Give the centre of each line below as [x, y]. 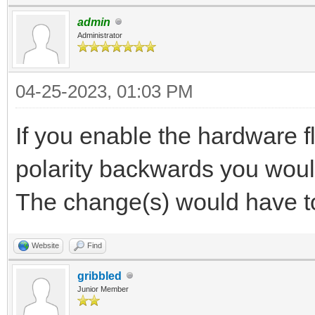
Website [45, 245]
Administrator [100, 35]
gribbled [99, 276]
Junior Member [103, 289]
